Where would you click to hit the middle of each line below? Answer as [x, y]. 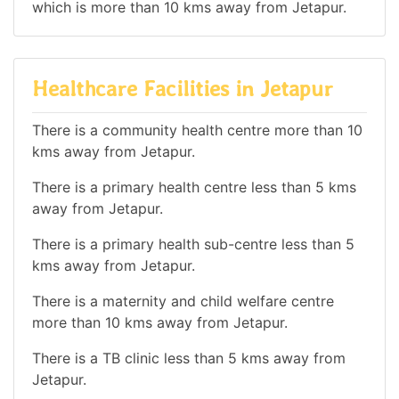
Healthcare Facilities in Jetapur [183, 89]
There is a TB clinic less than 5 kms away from [189, 358]
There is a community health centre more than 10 [197, 130]
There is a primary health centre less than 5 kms [194, 187]
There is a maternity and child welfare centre [183, 301]
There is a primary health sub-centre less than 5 [193, 244]
